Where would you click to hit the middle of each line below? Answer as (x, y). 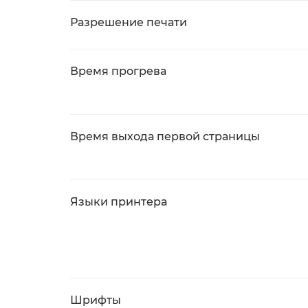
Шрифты (96, 300)
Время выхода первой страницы (165, 136)
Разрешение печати (129, 22)
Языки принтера (119, 202)
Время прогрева (118, 71)
